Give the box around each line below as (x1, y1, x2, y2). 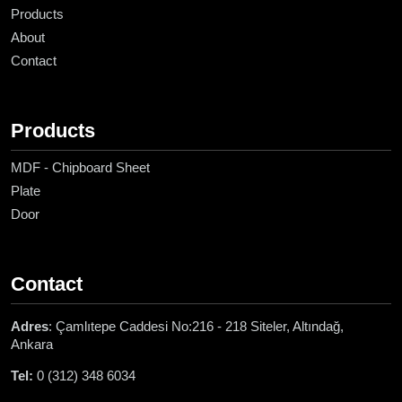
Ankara (11, 336, 53, 353)
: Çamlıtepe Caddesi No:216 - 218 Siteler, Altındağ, (48, 319, 344, 335)
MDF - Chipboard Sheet (11, 160, 150, 176)
